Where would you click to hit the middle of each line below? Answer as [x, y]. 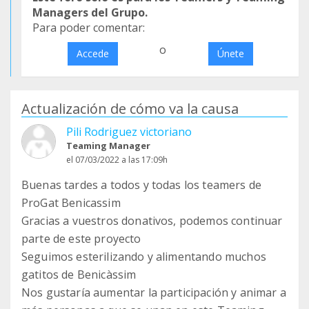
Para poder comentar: [89, 28]
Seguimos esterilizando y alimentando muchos [144, 257]
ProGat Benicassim [71, 203]
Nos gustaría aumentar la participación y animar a [154, 292]
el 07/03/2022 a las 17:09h [117, 160]
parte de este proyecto [81, 239]
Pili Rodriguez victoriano [129, 132]
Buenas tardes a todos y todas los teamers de [142, 185]
